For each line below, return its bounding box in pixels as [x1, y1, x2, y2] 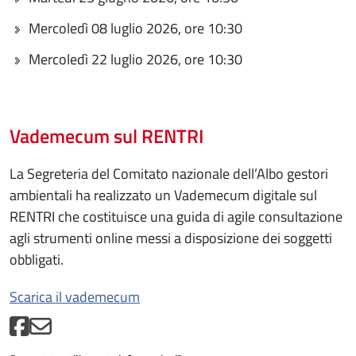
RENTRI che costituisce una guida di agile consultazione [10, 205, 342, 227]
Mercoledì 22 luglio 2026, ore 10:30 [29, 48, 242, 70]
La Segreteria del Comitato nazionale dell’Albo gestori [10, 162, 328, 184]
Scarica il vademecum [10, 285, 140, 308]
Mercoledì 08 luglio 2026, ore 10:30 [29, 17, 242, 39]
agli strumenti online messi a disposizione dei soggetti [10, 226, 332, 249]
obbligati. [10, 248, 67, 270]
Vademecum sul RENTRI [10, 121, 203, 150]
